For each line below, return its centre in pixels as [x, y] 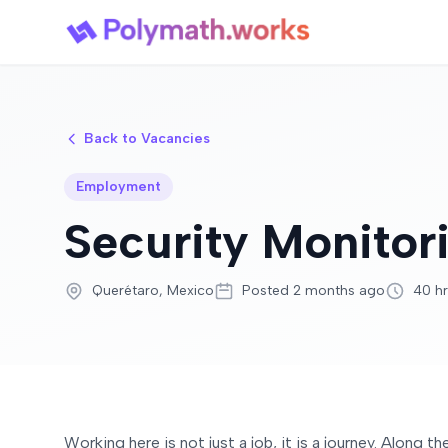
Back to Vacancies [147, 138]
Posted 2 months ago [313, 290]
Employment [118, 186]
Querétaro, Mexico [153, 290]
